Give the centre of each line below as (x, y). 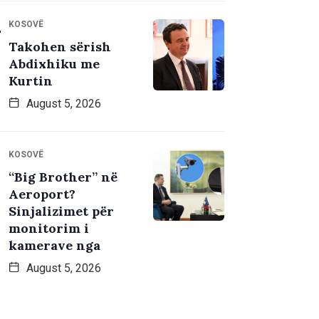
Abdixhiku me (54, 64)
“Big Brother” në (63, 177)
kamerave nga (54, 246)
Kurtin (31, 81)
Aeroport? (42, 194)
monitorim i (49, 229)
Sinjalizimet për (61, 211)
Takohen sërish (60, 47)
